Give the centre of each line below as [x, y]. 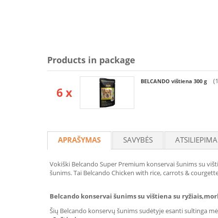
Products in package [91, 60]
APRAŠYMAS [79, 140]
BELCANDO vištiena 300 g [174, 81]
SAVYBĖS [138, 140]
